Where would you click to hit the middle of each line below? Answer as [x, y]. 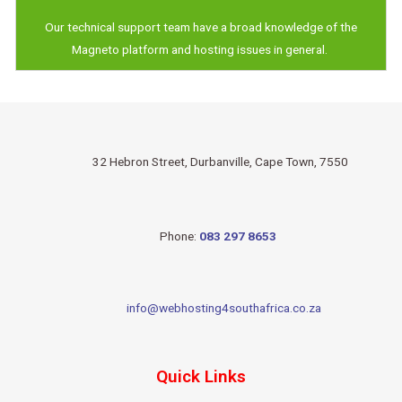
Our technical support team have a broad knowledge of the [201, 26]
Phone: [177, 236]
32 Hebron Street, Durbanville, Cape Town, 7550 [217, 161]
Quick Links [201, 376]
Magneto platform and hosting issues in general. [201, 49]
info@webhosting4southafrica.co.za [220, 308]
